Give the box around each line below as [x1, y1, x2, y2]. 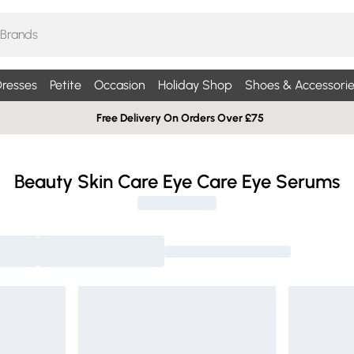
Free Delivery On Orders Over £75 [96, 111, 264, 125]
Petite [49, 77, 81, 92]
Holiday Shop [157, 77, 232, 92]
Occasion [93, 77, 145, 92]
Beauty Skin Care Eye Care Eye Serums [14, 170, 340, 193]
